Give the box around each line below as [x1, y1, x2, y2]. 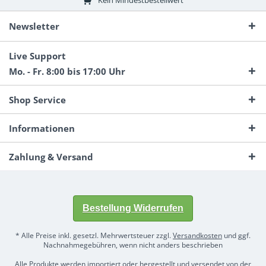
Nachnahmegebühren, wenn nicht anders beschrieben [43, 240, 223, 251]
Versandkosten [173, 230, 222, 241]
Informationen [9, 122, 75, 134]
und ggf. [222, 230, 251, 241]
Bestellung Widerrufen [83, 203, 183, 214]
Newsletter [9, 20, 59, 32]
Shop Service [9, 94, 66, 106]
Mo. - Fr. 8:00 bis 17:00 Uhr [9, 65, 125, 77]
